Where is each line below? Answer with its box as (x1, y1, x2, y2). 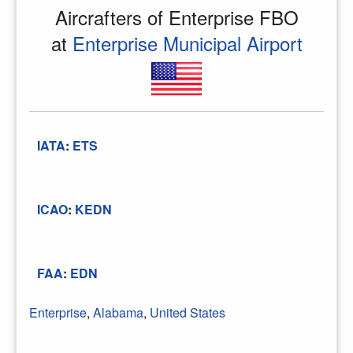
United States (150, 303, 225, 321)
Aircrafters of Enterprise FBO (54, 2, 299, 31)
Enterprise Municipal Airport (72, 28, 303, 57)
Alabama (93, 303, 143, 321)
